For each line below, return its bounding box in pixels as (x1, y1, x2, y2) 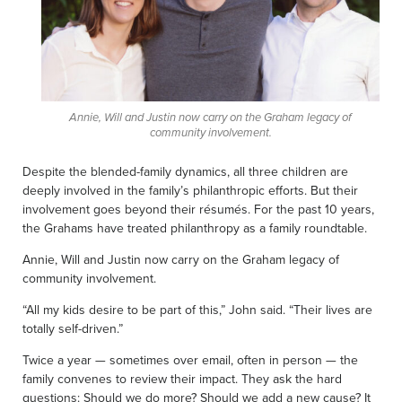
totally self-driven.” (22, 319, 123, 337)
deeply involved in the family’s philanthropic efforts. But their (22, 180, 358, 199)
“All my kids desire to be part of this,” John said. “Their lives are (22, 300, 372, 319)
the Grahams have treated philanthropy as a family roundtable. (22, 218, 367, 237)
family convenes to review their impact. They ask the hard (22, 369, 342, 388)
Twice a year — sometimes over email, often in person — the (22, 350, 358, 369)
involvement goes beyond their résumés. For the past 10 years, (22, 199, 374, 218)
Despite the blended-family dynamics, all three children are (22, 162, 348, 180)
